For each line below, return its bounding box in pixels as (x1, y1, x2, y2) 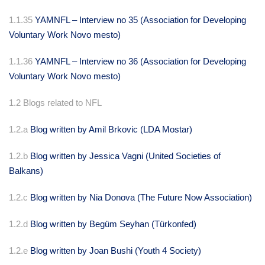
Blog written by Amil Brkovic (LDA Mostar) (30, 124, 192, 135)
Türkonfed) (154, 219, 196, 230)
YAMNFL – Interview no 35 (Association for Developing (35, 15, 246, 25)
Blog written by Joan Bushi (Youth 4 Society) (30, 245, 203, 256)
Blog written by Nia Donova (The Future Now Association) (30, 192, 252, 203)
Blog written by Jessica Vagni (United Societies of (30, 151, 221, 161)
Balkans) (9, 166, 43, 176)
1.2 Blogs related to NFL (9, 98, 102, 108)
